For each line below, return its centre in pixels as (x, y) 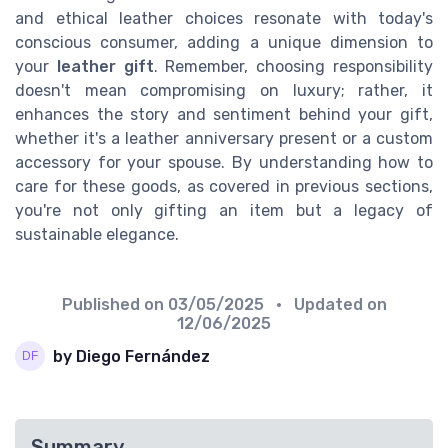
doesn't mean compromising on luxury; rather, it (224, 91)
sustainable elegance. (97, 235)
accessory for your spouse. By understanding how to (224, 163)
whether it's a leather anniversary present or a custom (224, 139)
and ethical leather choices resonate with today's (224, 19)
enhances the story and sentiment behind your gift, (224, 115)
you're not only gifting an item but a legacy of (224, 211)
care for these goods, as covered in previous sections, (224, 187)
